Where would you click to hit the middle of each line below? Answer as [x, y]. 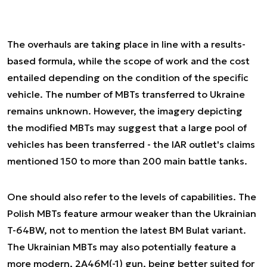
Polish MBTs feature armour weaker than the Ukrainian [132, 213]
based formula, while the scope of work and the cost [128, 61]
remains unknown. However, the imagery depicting [125, 111]
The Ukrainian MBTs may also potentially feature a [122, 247]
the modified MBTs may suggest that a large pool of [127, 128]
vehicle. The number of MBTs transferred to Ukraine [126, 94]
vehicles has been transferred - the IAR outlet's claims [131, 144]
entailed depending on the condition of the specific [128, 77]
